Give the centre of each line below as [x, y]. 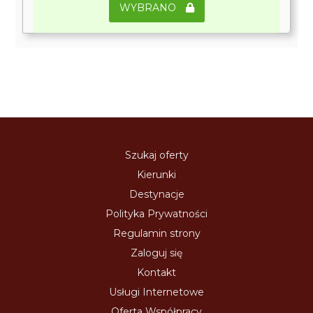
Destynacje [156, 194]
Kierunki [156, 174]
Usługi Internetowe [156, 292]
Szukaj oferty [156, 155]
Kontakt [156, 272]
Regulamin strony [156, 233]
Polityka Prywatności [156, 213]
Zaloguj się [156, 253]
